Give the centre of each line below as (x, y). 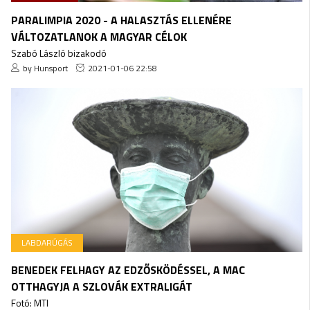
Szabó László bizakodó (58, 53)
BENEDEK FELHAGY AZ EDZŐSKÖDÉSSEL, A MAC (128, 270)
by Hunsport (45, 68)
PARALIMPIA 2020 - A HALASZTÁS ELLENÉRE (121, 20)
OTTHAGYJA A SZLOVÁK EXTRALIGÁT (101, 286)
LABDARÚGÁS (47, 242)
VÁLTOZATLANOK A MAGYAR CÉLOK (99, 36)
